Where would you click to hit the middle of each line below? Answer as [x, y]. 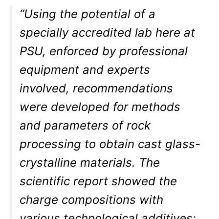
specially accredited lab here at [108, 33]
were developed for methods [100, 107]
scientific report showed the [99, 181]
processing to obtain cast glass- [110, 144]
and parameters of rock [85, 126]
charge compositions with [92, 200]
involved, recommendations [97, 88]
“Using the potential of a [88, 14]
